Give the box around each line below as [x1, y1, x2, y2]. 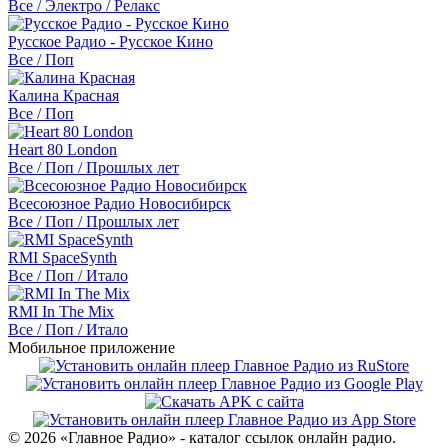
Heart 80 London [8, 141, 117, 158]
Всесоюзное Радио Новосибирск [8, 195, 231, 212]
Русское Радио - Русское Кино [8, 33, 213, 50]
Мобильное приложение [8, 339, 175, 356]
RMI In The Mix [8, 303, 114, 320]
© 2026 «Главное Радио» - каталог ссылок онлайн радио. [8, 429, 396, 446]
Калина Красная [8, 87, 119, 104]
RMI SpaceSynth [8, 249, 117, 266]
